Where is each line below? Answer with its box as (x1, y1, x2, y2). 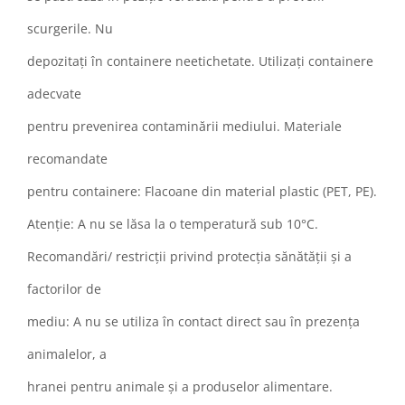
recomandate (27, 150, 108, 168)
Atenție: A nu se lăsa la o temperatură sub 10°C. (27, 215, 318, 233)
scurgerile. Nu (27, 20, 113, 38)
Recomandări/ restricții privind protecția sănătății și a (27, 248, 352, 266)
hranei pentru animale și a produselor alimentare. (27, 378, 333, 396)
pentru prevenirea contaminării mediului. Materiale (27, 118, 342, 136)
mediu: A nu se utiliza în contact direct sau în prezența (27, 313, 360, 331)
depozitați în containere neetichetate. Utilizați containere (27, 52, 373, 71)
